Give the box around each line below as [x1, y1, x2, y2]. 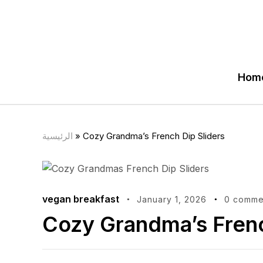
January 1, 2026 [137, 194, 207, 204]
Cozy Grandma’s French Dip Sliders [83, 130, 225, 141]
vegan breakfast [42, 193, 119, 205]
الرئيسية [42, 130, 73, 141]
